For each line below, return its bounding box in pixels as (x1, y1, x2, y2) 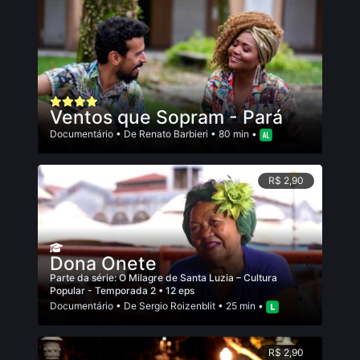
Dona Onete (50, 252, 157, 275)
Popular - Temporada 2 (50, 284, 158, 297)
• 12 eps (158, 284, 194, 297)
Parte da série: (50, 272, 119, 284)
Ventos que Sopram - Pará (50, 106, 283, 129)
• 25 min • (215, 300, 266, 312)
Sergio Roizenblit (139, 300, 215, 312)
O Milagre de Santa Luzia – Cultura (119, 272, 277, 284)
